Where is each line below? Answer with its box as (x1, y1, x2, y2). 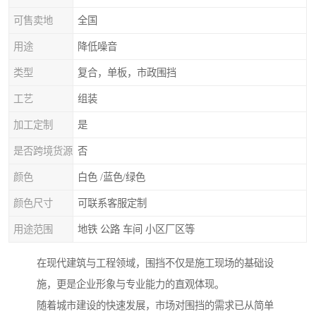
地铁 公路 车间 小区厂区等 (78, 224, 195, 235)
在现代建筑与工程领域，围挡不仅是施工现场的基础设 (37, 257, 274, 269)
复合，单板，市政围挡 (78, 67, 176, 78)
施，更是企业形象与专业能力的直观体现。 (37, 279, 224, 291)
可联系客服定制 (78, 197, 147, 209)
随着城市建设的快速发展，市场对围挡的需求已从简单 (37, 300, 274, 312)
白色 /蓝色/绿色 (78, 171, 145, 183)
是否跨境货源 (13, 145, 73, 157)
